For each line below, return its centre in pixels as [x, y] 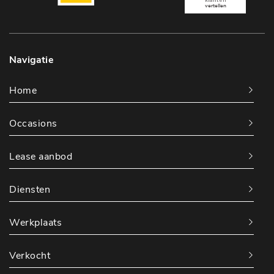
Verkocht [30, 255]
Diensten [30, 189]
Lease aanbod [41, 156]
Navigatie [31, 60]
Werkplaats [35, 222]
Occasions [33, 123]
